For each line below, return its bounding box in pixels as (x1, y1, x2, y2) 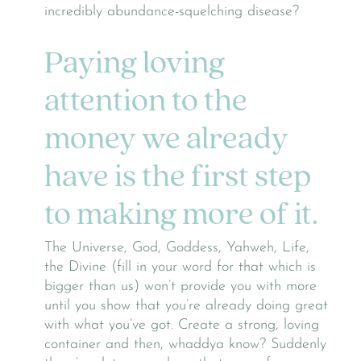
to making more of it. (44, 200, 318, 233)
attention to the (44, 86, 247, 119)
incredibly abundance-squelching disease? (44, 4, 299, 20)
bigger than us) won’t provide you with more (44, 278, 317, 294)
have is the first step (44, 162, 311, 195)
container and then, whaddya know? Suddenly (44, 336, 326, 352)
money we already (44, 124, 288, 157)
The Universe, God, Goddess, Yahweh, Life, (44, 239, 309, 255)
